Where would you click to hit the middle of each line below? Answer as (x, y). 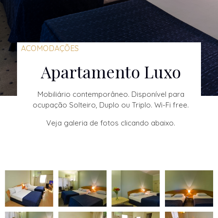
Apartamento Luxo (111, 71)
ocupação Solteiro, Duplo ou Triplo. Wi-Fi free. (111, 105)
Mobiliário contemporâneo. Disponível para (111, 94)
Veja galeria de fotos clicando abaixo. (111, 123)
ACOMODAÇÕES (50, 48)
